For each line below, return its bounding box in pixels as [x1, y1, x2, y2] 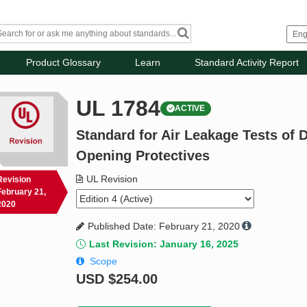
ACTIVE [175, 103, 206, 114]
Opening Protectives [76, 148, 210, 164]
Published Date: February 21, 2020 [88, 221, 241, 232]
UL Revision [86, 173, 138, 185]
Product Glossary [26, 57, 101, 69]
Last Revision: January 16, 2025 [89, 238, 239, 250]
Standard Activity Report [195, 57, 299, 69]
